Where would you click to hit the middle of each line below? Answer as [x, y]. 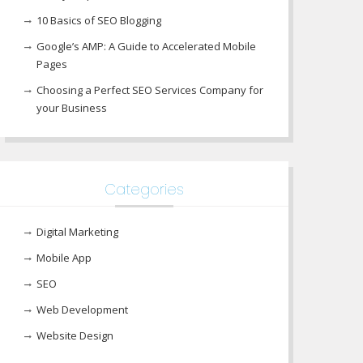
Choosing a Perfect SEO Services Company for [150, 90]
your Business [72, 108]
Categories [144, 189]
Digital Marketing [77, 232]
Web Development [82, 310]
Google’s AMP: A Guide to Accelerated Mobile [146, 46]
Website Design [75, 335]
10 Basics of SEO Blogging [99, 20]
